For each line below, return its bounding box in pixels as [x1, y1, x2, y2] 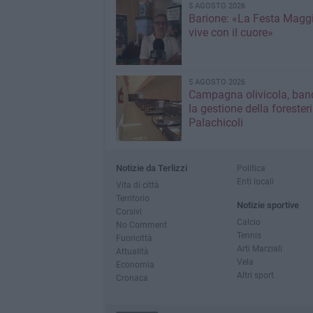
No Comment [115, 219, 167, 231]
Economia [115, 259, 154, 270]
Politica [236, 163, 265, 174]
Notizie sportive [236, 200, 299, 211]
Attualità [115, 246, 149, 257]
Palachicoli [188, 116, 243, 130]
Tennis [236, 230, 261, 241]
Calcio [236, 217, 261, 228]
